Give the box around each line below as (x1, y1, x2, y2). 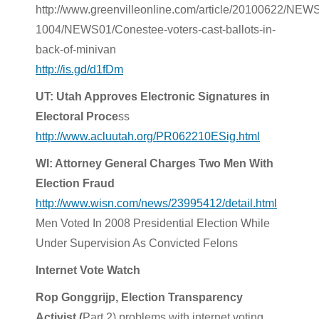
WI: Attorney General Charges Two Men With (36, 157, 273, 169)
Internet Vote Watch (36, 263, 140, 276)
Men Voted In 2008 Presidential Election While (36, 216, 270, 229)
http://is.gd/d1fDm (36, 63, 123, 75)
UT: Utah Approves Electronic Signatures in (36, 90, 270, 103)
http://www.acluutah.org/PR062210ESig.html (36, 130, 260, 142)
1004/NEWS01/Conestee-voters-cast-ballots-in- (36, 23, 276, 36)
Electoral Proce (36, 110, 118, 122)
